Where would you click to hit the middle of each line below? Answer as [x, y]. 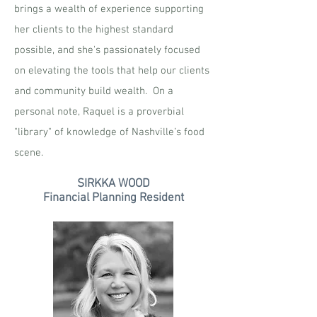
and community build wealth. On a [94, 91]
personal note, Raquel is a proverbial [99, 112]
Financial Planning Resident [113, 198]
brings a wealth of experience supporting [109, 9]
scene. [29, 153]
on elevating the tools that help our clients [112, 71]
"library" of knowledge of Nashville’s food [109, 132]
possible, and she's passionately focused [107, 50]
